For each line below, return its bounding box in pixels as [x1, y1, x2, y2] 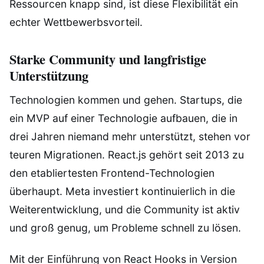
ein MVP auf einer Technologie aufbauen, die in [9, 112, 237, 125]
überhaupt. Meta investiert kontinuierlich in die [9, 185, 235, 198]
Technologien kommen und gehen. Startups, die [9, 94, 242, 107]
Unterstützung [9, 65, 88, 85]
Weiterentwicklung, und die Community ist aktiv [9, 203, 240, 216]
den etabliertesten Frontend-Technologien [9, 167, 214, 180]
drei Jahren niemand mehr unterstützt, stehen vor [9, 130, 250, 143]
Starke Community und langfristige [9, 49, 206, 69]
